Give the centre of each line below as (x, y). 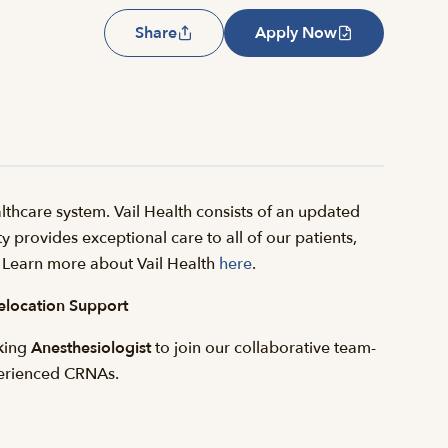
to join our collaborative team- (263, 348)
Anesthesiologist (91, 348)
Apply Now (296, 33)
